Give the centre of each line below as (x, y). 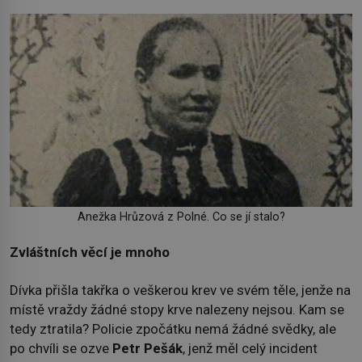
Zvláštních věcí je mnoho (90, 253)
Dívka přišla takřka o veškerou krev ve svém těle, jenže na (180, 290)
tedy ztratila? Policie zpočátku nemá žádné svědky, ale (173, 328)
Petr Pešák (147, 348)
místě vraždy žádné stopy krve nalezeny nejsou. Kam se (177, 309)
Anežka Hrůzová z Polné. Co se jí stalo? (181, 217)
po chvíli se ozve (61, 348)
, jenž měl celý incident (250, 348)
